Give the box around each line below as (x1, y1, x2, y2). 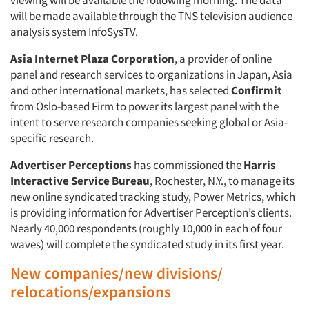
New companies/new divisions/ (10, 263, 223, 283)
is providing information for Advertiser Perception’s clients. (10, 205, 292, 220)
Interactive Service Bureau (10, 173, 150, 188)
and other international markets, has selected (10, 83, 231, 98)
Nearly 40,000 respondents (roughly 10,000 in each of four (10, 221, 282, 236)
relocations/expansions (10, 281, 171, 301)
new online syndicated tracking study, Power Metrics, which (10, 189, 295, 204)
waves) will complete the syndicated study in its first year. (10, 237, 284, 252)
